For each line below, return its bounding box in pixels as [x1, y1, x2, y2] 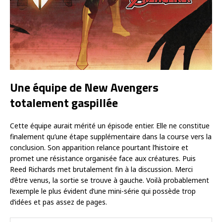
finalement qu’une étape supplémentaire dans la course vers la [10, 132, 212, 142]
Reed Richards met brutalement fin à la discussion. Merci [10, 165, 193, 174]
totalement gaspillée [10, 94, 118, 112]
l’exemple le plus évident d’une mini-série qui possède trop [10, 186, 196, 196]
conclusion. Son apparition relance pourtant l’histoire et [10, 143, 188, 153]
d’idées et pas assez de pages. [10, 197, 107, 207]
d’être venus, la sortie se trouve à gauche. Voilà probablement [10, 175, 209, 185]
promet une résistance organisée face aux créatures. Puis [10, 154, 196, 164]
